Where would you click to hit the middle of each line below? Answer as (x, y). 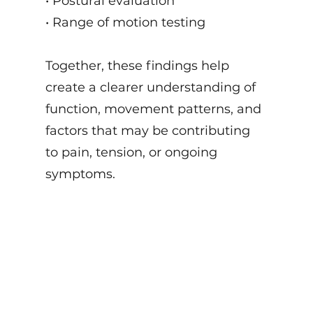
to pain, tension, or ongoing (131, 152)
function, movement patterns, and (153, 109)
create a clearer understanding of (150, 87)
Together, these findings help (137, 66)
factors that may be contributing (147, 131)
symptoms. (80, 174)
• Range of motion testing (125, 22)
